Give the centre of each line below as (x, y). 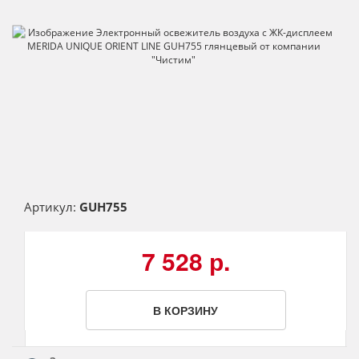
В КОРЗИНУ (186, 311)
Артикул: (50, 207)
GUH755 (103, 207)
